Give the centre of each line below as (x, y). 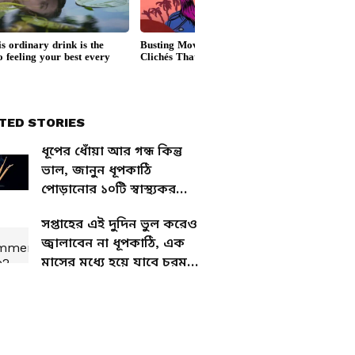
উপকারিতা (71, 208)
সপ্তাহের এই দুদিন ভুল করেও (119, 224)
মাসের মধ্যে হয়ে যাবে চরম (114, 262)
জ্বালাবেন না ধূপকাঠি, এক (113, 243)
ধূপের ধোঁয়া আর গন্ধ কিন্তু (112, 151)
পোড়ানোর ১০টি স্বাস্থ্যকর (109, 189)
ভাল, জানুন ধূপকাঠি (96, 170)
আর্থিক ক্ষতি (76, 281)
